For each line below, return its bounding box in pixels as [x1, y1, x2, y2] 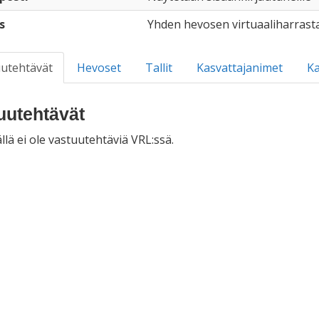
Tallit [145, 60, 172, 75]
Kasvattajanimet [196, 60, 283, 75]
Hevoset [76, 60, 121, 75]
